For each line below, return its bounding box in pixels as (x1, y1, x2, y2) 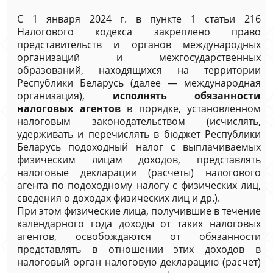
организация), (17, 89, 113, 102)
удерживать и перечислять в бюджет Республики (17, 127, 261, 141)
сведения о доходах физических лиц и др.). (17, 191, 220, 205)
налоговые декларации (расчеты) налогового (17, 166, 261, 179)
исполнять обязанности (112, 89, 261, 102)
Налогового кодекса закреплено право (17, 25, 261, 38)
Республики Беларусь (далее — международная (17, 76, 261, 90)
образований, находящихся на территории (17, 63, 261, 77)
